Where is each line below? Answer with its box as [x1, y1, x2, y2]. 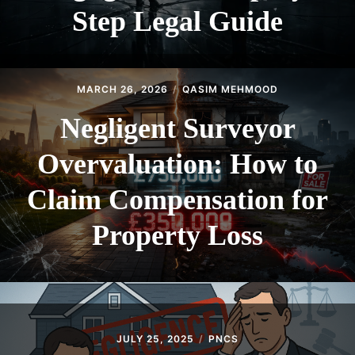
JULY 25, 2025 [116, 333, 194, 345]
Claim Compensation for [27, 184, 328, 216]
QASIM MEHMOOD [182, 83, 278, 96]
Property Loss [92, 219, 263, 252]
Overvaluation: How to [37, 148, 318, 181]
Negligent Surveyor [59, 113, 296, 145]
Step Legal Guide [72, 6, 283, 38]
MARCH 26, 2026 [77, 83, 168, 96]
